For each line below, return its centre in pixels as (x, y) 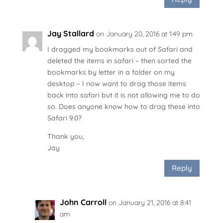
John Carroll (83, 202)
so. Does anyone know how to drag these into (123, 106)
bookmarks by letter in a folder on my (111, 72)
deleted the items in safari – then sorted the (119, 60)
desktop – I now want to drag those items (116, 83)
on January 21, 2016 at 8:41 (150, 202)
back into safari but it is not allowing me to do (123, 95)
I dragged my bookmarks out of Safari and (120, 49)
